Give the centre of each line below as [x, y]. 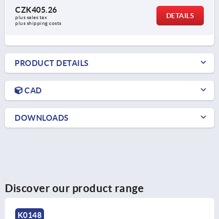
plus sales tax [32, 18]
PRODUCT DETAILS [52, 63]
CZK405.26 [36, 10]
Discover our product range [74, 188]
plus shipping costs [38, 23]
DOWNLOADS [42, 118]
